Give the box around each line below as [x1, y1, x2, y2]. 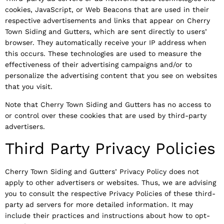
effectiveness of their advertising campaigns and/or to [5, 60, 192, 68]
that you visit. [5, 82, 52, 90]
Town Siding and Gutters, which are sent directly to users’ [5, 27, 207, 35]
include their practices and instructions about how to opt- [5, 211, 210, 220]
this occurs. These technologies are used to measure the [5, 49, 201, 57]
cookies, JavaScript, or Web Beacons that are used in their [5, 5, 209, 13]
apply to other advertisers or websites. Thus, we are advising [5, 178, 216, 187]
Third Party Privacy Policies [5, 139, 215, 158]
